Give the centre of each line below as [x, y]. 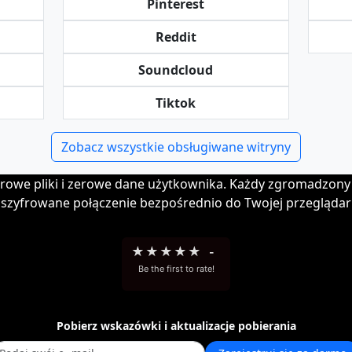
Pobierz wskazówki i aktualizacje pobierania [176, 326]
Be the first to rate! [176, 269]
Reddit [176, 37]
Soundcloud [176, 70]
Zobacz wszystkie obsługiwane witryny [176, 147]
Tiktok [176, 103]
